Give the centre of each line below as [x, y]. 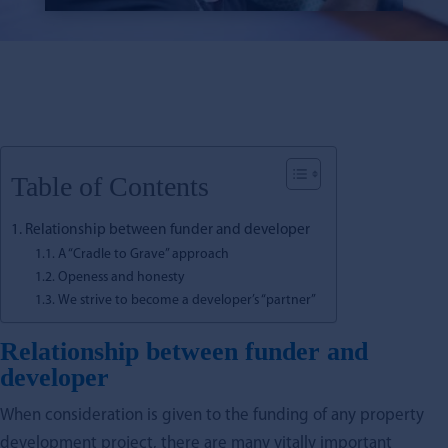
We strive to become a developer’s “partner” [186, 300]
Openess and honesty [121, 277]
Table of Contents [110, 187]
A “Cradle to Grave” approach [143, 254]
